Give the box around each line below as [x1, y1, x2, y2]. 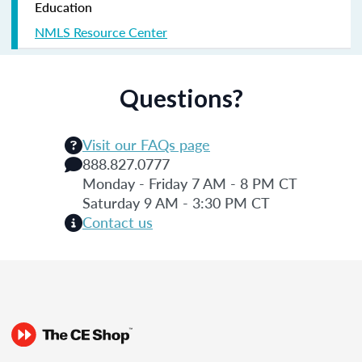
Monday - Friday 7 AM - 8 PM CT [82, 172, 297, 193]
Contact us [82, 211, 153, 232]
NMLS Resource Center [35, 22, 167, 41]
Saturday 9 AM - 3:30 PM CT [82, 192, 270, 213]
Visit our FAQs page [82, 133, 210, 154]
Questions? [119, 82, 243, 112]
